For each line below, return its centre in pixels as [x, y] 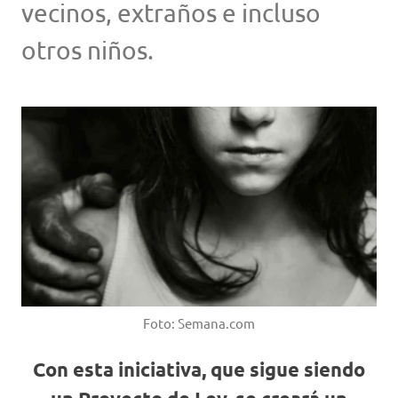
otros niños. [88, 50]
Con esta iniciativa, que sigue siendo [199, 369]
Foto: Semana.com [199, 323]
